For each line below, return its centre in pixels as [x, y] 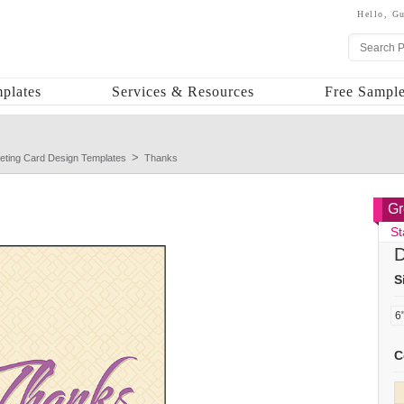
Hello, [375, 14]
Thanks [161, 158]
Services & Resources [183, 92]
